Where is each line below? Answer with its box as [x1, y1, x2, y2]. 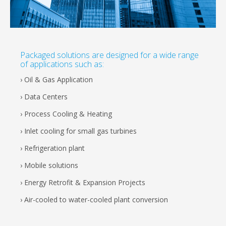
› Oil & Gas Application [20, 75, 93, 85]
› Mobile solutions [20, 160, 78, 171]
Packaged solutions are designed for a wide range [20, 49, 199, 61]
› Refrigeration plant [20, 143, 85, 153]
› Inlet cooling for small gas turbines [20, 126, 137, 136]
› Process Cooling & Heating [20, 109, 112, 119]
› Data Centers [20, 92, 68, 102]
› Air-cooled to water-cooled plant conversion [20, 195, 168, 205]
